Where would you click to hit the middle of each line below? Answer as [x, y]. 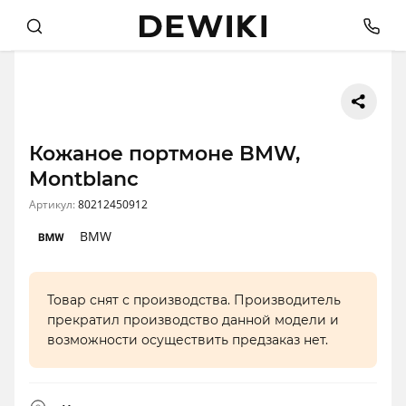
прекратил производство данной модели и [193, 320]
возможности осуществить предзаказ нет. [188, 340]
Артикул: [53, 205]
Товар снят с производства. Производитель [194, 300]
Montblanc [84, 179]
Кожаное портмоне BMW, [164, 154]
